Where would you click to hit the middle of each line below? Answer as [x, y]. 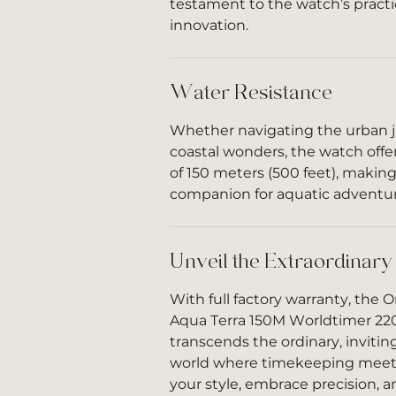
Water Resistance [251, 92]
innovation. [209, 25]
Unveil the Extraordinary [281, 261]
